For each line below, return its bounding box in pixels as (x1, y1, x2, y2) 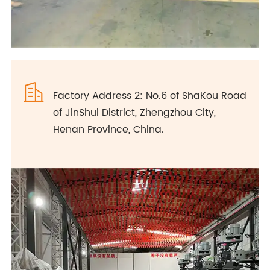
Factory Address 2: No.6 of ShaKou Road (52, 88, 246, 104)
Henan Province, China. (52, 122, 164, 138)
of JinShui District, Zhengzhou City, (52, 105, 216, 121)
